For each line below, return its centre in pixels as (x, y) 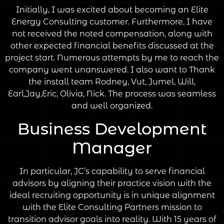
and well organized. (112, 106)
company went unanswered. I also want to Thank (112, 70)
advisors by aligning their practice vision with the (112, 183)
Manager (112, 147)
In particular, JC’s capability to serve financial (112, 171)
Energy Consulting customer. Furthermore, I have (112, 22)
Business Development (112, 128)
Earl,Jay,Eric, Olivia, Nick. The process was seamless (112, 94)
